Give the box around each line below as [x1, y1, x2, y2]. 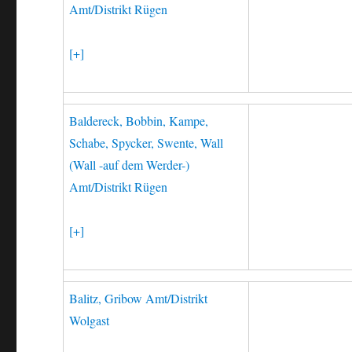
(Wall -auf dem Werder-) [69, 156, 190, 173]
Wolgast [69, 312, 110, 328]
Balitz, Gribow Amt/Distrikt [69, 290, 208, 306]
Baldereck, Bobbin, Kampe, [69, 112, 209, 129]
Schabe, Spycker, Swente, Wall [69, 134, 224, 151]
